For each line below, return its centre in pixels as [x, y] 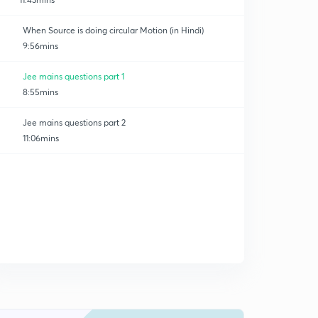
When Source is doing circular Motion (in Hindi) [113, 30]
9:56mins [40, 46]
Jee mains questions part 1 [73, 76]
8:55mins [40, 92]
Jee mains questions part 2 [74, 122]
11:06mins [41, 138]
